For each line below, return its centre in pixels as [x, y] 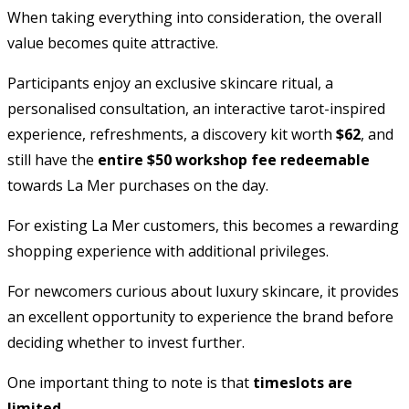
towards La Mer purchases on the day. [138, 185]
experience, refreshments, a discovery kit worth [172, 134]
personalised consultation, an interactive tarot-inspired [196, 108]
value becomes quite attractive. [113, 42]
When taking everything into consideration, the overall [194, 17]
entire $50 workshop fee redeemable [234, 159]
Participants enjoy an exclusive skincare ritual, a [170, 83]
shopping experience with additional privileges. [168, 251]
